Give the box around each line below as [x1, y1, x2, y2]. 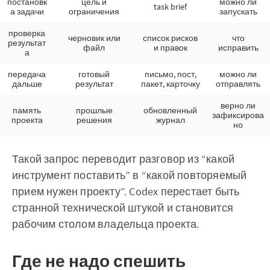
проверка [8, 28, 45, 39]
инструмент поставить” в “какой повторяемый [12, 168, 247, 183]
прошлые [75, 105, 113, 116]
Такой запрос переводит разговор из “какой [12, 152, 235, 166]
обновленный [143, 105, 197, 116]
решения [76, 115, 112, 126]
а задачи [10, 6, 44, 17]
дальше [11, 78, 42, 90]
